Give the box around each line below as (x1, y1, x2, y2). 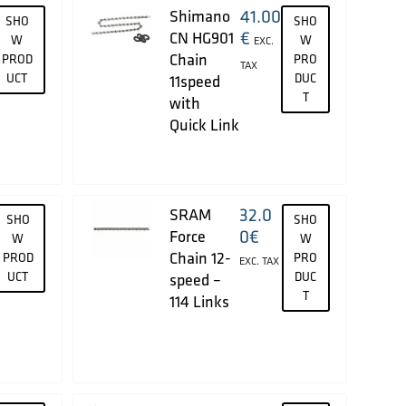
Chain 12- (169, 246, 231, 268)
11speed (169, 70, 220, 92)
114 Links (169, 290, 229, 312)
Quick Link (169, 113, 239, 135)
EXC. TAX (239, 253, 280, 267)
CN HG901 (169, 26, 234, 48)
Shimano (169, 5, 230, 26)
